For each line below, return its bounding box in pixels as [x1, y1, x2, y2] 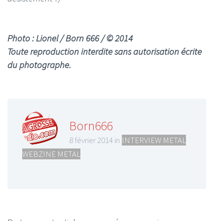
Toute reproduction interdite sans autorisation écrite [7, 45, 202, 58]
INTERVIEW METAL [122, 135, 186, 146]
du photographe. [7, 59, 71, 71]
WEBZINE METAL [22, 148, 80, 160]
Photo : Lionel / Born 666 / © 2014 [7, 32, 133, 44]
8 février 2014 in [69, 135, 120, 146]
